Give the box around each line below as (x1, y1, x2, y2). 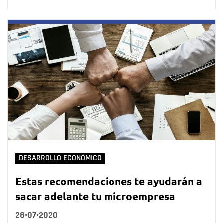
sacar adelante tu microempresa (15, 189, 175, 203)
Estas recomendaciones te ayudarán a (15, 174, 202, 188)
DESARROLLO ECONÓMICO (19, 153, 102, 163)
